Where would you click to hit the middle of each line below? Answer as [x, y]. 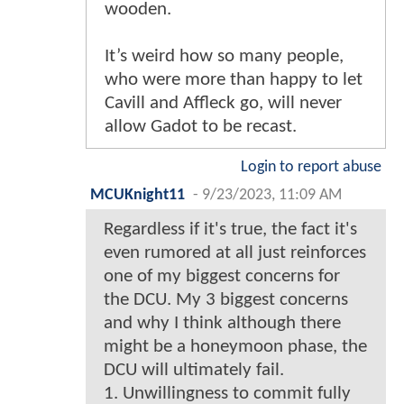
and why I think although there [222, 323]
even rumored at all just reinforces [235, 252]
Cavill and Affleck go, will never [223, 103]
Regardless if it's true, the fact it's [230, 229]
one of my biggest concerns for [222, 276]
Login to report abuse [311, 167]
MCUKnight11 [138, 195]
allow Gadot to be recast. [201, 126]
